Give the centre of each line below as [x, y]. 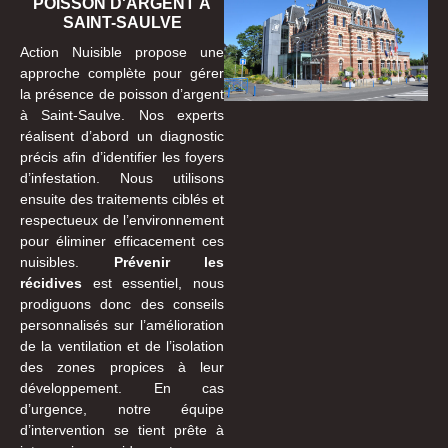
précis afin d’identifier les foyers [122, 156]
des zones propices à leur [122, 366]
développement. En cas [122, 387]
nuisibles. [67, 261]
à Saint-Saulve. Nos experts [122, 114]
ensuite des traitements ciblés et [122, 198]
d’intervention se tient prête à [122, 429]
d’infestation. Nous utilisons [122, 177]
